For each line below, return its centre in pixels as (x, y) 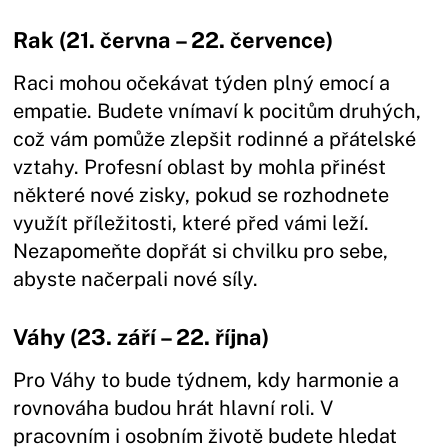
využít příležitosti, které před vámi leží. (191, 222)
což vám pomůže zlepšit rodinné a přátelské (215, 138)
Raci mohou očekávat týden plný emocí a (202, 82)
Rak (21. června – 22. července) (173, 39)
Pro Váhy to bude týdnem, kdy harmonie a (206, 379)
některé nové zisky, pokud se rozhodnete (201, 194)
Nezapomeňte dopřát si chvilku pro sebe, (201, 250)
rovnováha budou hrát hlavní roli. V (173, 407)
